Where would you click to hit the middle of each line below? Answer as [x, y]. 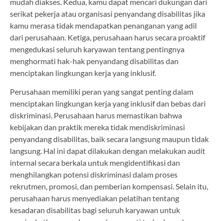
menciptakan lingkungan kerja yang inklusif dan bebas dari [108, 104]
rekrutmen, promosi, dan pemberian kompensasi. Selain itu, [109, 186]
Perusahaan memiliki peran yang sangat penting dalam [102, 92]
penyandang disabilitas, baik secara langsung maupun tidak [109, 139]
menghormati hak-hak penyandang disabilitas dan [94, 61]
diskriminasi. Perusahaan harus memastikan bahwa [96, 115]
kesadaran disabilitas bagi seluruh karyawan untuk [95, 210]
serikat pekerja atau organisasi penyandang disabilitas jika [108, 14]
